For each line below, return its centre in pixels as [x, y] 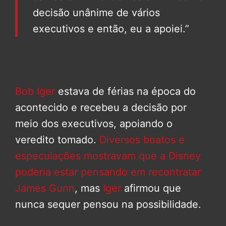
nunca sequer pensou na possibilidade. [108, 205]
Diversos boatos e [142, 140]
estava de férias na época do [125, 92]
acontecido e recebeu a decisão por [101, 108]
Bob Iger [35, 92]
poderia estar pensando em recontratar [108, 172]
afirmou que [151, 188]
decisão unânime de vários [96, 13]
